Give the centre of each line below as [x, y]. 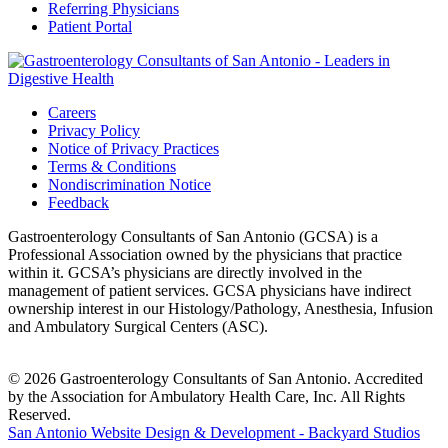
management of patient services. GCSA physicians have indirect [209, 290]
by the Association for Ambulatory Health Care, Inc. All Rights [206, 396]
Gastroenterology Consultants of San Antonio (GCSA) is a [193, 236]
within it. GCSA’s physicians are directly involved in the [185, 272]
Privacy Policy [94, 130]
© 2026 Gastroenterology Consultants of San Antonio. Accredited [215, 378]
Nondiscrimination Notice [129, 184]
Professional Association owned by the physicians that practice [205, 254]
